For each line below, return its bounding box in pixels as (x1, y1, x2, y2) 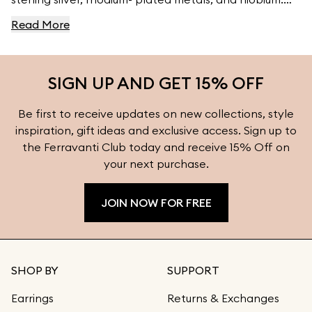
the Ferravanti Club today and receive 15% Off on (22, 140, 290, 154)
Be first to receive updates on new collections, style (18, 107, 294, 120)
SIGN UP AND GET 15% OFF (48, 72, 264, 93)
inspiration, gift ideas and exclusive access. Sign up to (15, 123, 297, 137)
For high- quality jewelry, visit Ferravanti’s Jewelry (11, 9, 271, 23)
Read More (11, 17, 70, 31)
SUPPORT (167, 263, 219, 277)
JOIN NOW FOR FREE (100, 196, 212, 210)
